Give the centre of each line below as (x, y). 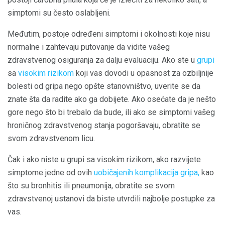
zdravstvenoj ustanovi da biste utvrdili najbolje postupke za (111, 199)
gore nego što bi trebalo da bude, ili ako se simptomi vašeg (111, 113)
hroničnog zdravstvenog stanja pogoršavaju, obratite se (104, 126)
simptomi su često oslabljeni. (59, 13)
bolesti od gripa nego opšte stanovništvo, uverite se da (104, 86)
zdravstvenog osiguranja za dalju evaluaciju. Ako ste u (102, 60)
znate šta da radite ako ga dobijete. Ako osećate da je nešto (112, 99)
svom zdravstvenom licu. (51, 139)
